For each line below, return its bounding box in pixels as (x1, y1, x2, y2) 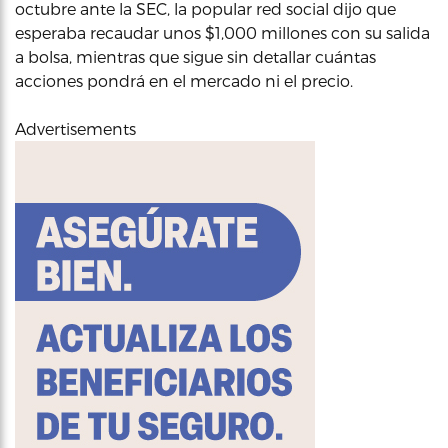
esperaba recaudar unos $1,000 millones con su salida (15, 23, 430, 42)
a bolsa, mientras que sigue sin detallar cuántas (15, 47, 376, 66)
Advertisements (15, 119, 136, 138)
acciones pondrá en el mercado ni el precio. (15, 71, 353, 90)
